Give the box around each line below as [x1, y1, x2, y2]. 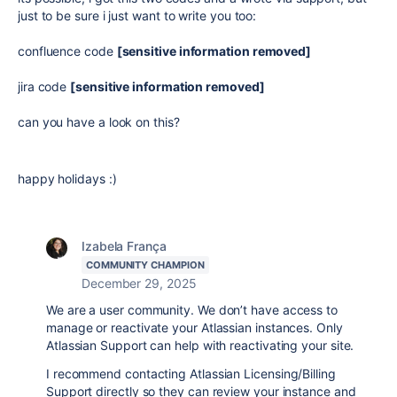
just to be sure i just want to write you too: [18, 8, 257, 23]
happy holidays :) [18, 171, 117, 186]
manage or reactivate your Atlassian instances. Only [46, 320, 343, 335]
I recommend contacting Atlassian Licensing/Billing [46, 366, 336, 381]
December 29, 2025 [82, 276, 197, 291]
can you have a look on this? [18, 114, 180, 129]
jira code [18, 79, 71, 94]
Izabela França [82, 238, 167, 253]
